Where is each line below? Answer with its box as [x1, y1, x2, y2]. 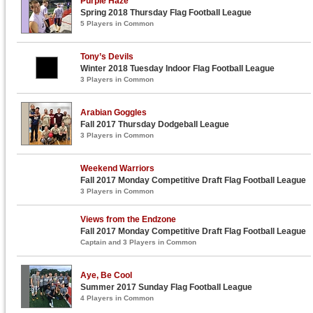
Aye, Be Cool [80, 270, 133, 280]
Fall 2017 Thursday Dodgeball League [80, 119, 230, 129]
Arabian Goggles [80, 108, 147, 117]
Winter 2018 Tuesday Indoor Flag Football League [80, 64, 275, 73]
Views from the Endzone [80, 214, 177, 224]
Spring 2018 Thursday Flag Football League [80, 8, 252, 17]
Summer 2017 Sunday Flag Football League [80, 282, 253, 292]
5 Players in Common [80, 20, 154, 27]
